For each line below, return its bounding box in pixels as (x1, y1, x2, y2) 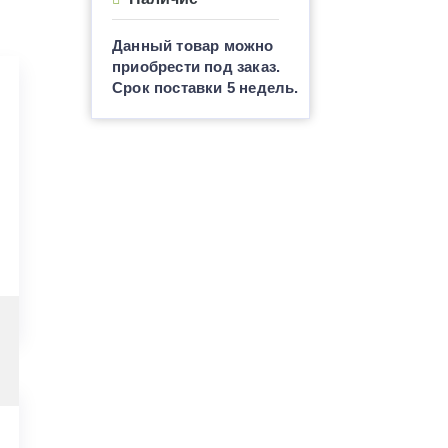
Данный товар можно (112, 36, 274, 54)
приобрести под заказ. (112, 57, 281, 75)
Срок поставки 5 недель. (112, 78, 299, 96)
